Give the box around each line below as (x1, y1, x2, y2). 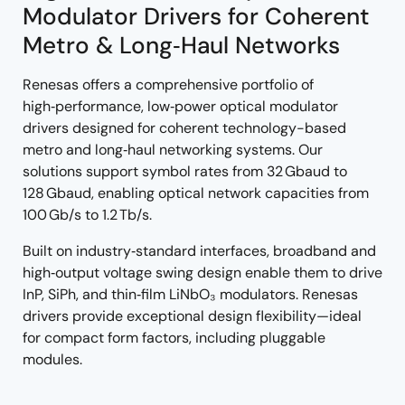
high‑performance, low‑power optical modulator (23, 97, 338, 116)
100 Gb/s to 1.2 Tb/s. (23, 205, 152, 224)
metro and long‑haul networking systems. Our (23, 140, 323, 159)
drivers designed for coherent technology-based (23, 118, 346, 137)
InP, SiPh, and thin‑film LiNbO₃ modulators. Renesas (23, 285, 358, 304)
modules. (23, 350, 82, 369)
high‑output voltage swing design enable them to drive (23, 263, 382, 282)
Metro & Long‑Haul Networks (23, 30, 340, 61)
